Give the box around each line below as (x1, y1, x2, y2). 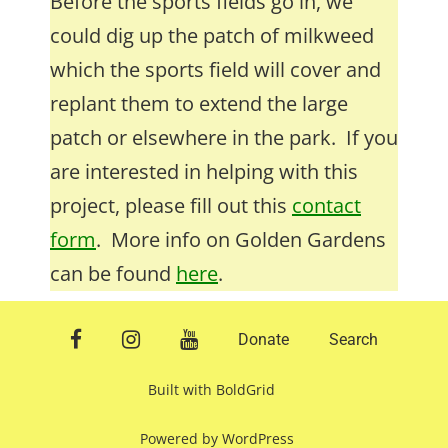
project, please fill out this (50, 192, 292, 219)
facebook (81, 329, 147, 348)
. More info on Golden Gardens (96, 226, 386, 253)
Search (329, 330, 378, 349)
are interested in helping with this (50, 158, 358, 185)
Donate (238, 330, 289, 349)
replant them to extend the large (50, 90, 348, 117)
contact (292, 192, 361, 219)
